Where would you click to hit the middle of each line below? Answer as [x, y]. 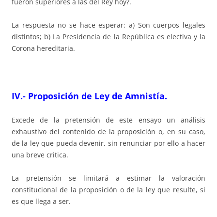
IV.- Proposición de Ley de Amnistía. [89, 96]
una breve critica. [40, 155]
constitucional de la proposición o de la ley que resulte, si [108, 189]
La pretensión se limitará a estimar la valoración [108, 178]
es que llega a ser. [41, 201]
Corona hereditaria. [43, 48]
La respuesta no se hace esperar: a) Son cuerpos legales [108, 25]
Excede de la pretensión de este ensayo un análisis [108, 120]
